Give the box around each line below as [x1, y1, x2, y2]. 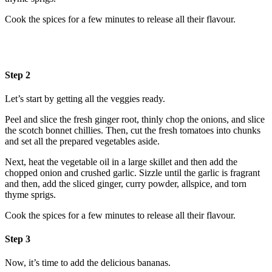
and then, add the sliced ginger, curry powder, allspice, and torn [5, 178, 246, 189]
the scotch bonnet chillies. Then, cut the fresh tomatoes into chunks [5, 124, 260, 135]
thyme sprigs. [5, 189, 56, 200]
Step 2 [5, 69, 30, 80]
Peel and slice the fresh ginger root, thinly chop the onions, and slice [5, 114, 265, 124]
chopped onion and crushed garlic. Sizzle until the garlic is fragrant [5, 167, 260, 178]
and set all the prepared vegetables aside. [5, 135, 160, 146]
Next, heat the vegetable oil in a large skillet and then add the [5, 156, 237, 167]
